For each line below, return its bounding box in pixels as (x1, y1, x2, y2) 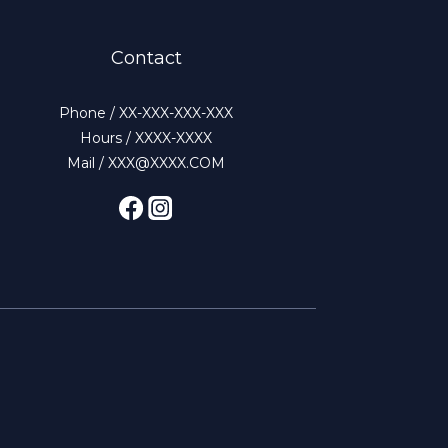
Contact (110, 47, 182, 69)
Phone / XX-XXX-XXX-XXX (59, 104, 233, 122)
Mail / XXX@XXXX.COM (67, 154, 225, 172)
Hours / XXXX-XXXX (80, 129, 212, 147)
